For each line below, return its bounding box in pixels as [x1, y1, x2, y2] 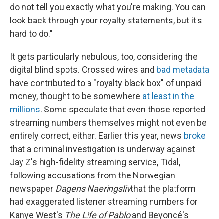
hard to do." [10, 28, 53, 39]
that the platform [131, 183, 196, 194]
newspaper [10, 183, 55, 194]
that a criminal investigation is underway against [10, 144, 195, 154]
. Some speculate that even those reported [40, 104, 205, 115]
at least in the [142, 91, 194, 102]
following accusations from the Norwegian [10, 170, 175, 181]
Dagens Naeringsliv [55, 183, 131, 194]
